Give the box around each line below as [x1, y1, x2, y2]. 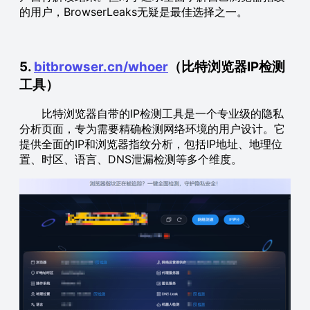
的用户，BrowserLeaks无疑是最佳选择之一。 [19, 4, 248, 19]
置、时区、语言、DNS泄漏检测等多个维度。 [19, 152, 242, 167]
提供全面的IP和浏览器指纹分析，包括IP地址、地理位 [19, 137, 282, 152]
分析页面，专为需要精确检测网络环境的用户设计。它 [19, 122, 285, 136]
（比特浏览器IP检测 [168, 58, 285, 75]
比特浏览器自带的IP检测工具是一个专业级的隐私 [19, 107, 284, 121]
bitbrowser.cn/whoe [34, 58, 163, 75]
